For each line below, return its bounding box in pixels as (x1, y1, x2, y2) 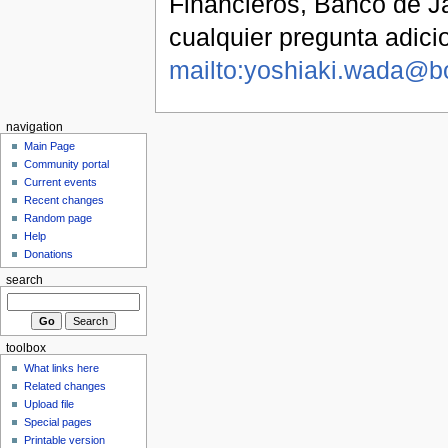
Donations (24, 248, 74, 261)
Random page (24, 212, 93, 225)
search (5, 274, 43, 287)
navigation (5, 120, 63, 133)
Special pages (24, 415, 93, 428)
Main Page (24, 140, 76, 153)
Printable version (24, 433, 106, 446)
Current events (24, 176, 98, 189)
